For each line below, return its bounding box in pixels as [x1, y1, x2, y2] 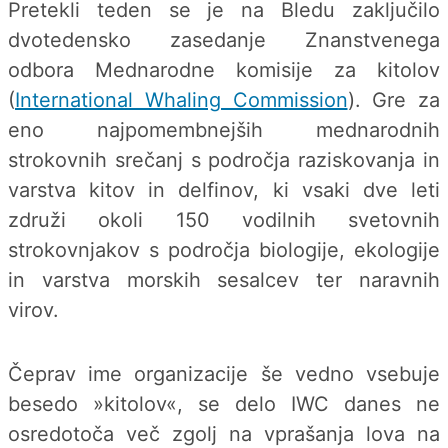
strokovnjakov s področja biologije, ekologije [8, 238, 440, 263]
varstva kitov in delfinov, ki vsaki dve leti [8, 178, 440, 203]
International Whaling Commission [15, 88, 348, 113]
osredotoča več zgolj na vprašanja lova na [8, 421, 440, 446]
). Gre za [347, 88, 440, 113]
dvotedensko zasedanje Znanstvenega [8, 28, 440, 53]
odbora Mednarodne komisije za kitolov [8, 58, 440, 83]
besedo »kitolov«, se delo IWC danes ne [8, 391, 440, 416]
